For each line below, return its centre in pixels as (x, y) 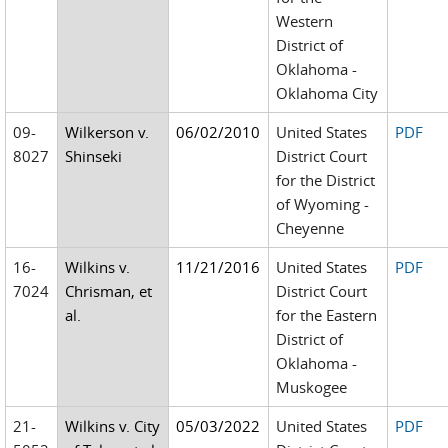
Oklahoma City (327, 93)
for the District (326, 180)
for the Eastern (327, 315)
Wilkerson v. (107, 132)
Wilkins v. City (113, 426)
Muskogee (312, 387)
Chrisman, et (109, 291)
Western (305, 21)
